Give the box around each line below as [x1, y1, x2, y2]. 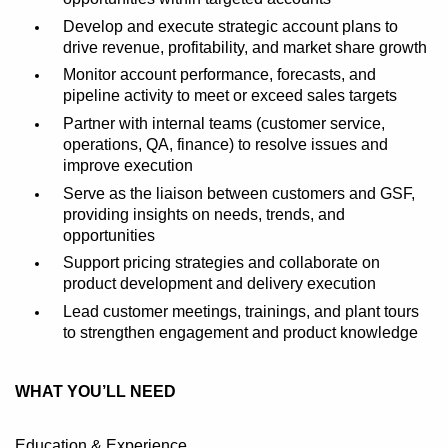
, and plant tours [305, 302, 419, 320]
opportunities [62, 226, 155, 244]
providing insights [62, 205, 192, 223]
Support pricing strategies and [62, 254, 279, 272]
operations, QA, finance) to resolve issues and [62, 135, 388, 153]
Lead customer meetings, [62, 302, 245, 320]
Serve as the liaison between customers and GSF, [62, 184, 415, 202]
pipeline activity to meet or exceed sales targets [62, 87, 397, 105]
